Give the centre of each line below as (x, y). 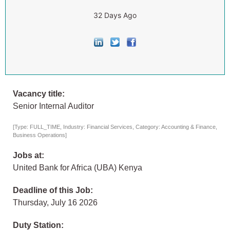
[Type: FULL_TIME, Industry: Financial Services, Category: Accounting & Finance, (115, 127)
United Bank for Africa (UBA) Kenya (78, 168)
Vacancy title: (39, 94)
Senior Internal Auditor (53, 106)
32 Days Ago (115, 15)
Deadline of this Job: (53, 190)
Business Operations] (40, 135)
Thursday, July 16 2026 (55, 203)
